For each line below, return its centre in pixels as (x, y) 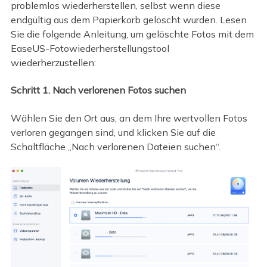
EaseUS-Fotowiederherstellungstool (90, 48)
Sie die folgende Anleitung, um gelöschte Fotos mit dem (132, 34)
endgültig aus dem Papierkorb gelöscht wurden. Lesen (128, 19)
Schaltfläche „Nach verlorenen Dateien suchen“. (115, 146)
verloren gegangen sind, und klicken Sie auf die (113, 132)
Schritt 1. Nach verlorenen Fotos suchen (98, 90)
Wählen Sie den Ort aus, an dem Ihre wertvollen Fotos (129, 118)
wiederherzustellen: (53, 62)
